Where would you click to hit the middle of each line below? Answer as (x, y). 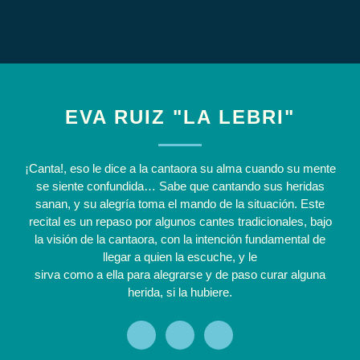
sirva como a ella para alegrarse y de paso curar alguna (180, 274)
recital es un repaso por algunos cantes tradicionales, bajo (180, 221)
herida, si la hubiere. (180, 292)
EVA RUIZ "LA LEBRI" (180, 117)
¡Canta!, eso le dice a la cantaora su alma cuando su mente (180, 168)
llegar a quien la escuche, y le (180, 256)
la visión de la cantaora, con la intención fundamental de (180, 239)
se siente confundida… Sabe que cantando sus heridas (180, 186)
